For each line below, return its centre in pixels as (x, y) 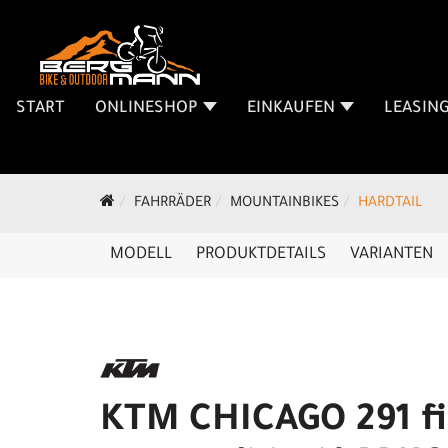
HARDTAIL (390, 204)
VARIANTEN (391, 255)
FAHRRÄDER (172, 204)
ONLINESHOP (146, 108)
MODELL (141, 255)
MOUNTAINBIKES (284, 204)
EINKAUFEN (291, 108)
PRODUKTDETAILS (261, 255)
